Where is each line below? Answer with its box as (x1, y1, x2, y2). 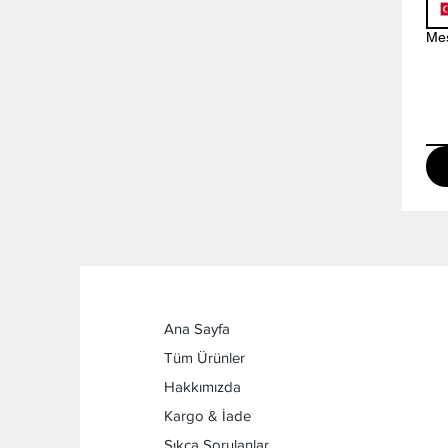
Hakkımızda (163, 378, 241, 396)
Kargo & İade (163, 407, 251, 425)
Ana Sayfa (163, 320, 230, 338)
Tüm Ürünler (163, 349, 245, 367)
